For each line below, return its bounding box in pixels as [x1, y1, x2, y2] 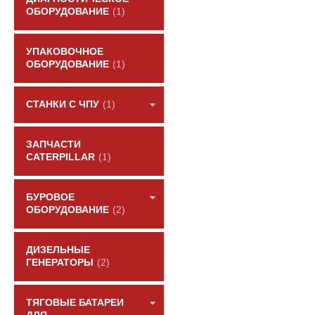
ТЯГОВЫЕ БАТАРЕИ [26, 297, 124, 308]
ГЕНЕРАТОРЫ [26, 257, 94, 268]
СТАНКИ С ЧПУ [26, 99, 99, 110]
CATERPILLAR [26, 152, 95, 162]
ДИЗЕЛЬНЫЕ [26, 245, 90, 255]
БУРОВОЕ [26, 192, 75, 202]
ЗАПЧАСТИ [26, 139, 81, 150]
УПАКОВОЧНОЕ [26, 46, 103, 57]
